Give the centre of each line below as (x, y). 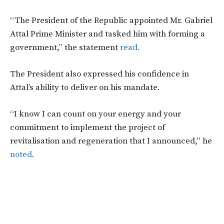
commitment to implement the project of (87, 127)
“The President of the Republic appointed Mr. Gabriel (111, 20)
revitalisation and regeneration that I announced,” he (111, 141)
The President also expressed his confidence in (99, 74)
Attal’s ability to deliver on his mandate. (85, 87)
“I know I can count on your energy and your (95, 114)
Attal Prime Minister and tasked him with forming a (107, 34)
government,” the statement (65, 47)
